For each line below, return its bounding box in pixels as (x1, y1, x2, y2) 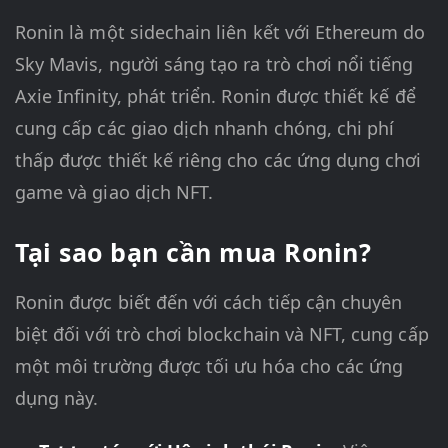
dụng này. (15, 386, 99, 411)
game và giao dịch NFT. (15, 180, 214, 205)
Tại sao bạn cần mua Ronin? (15, 235, 371, 270)
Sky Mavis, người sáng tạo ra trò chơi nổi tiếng (15, 52, 414, 77)
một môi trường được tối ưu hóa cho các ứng (15, 354, 404, 379)
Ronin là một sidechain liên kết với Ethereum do (15, 20, 426, 45)
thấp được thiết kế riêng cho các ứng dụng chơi (15, 148, 422, 173)
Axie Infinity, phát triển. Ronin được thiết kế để (15, 84, 416, 109)
